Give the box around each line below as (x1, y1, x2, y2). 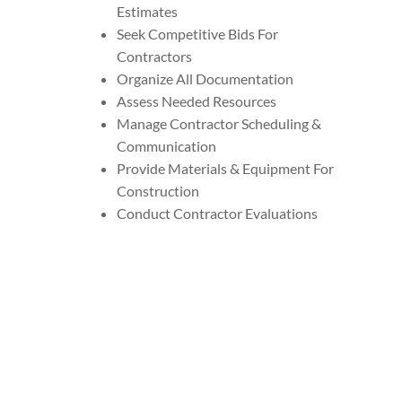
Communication (117, 136, 217, 154)
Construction (117, 181, 200, 199)
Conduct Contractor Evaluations (117, 204, 319, 222)
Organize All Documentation (117, 69, 294, 87)
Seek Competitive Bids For (117, 24, 279, 42)
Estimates (117, 2, 179, 20)
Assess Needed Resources (117, 92, 277, 109)
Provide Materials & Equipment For (117, 159, 335, 177)
